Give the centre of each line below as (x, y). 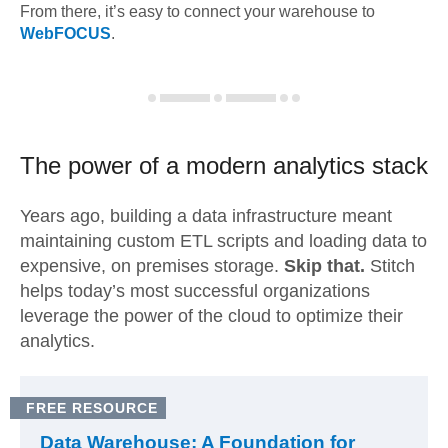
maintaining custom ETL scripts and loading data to (223, 241)
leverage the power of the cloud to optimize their (211, 316)
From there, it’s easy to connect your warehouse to (197, 11)
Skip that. (324, 266)
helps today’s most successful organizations (195, 291)
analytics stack (347, 165)
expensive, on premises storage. (152, 266)
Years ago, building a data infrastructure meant (206, 216)
